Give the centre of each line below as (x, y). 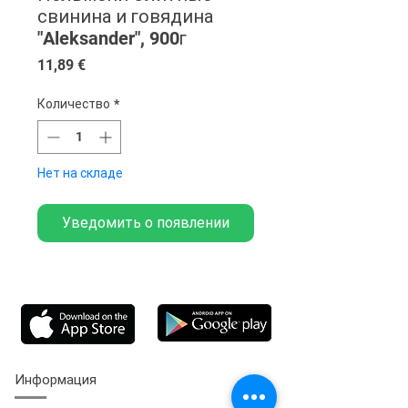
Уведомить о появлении (146, 222)
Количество (74, 103)
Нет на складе (80, 173)
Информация (56, 379)
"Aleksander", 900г (112, 38)
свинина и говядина (125, 16)
